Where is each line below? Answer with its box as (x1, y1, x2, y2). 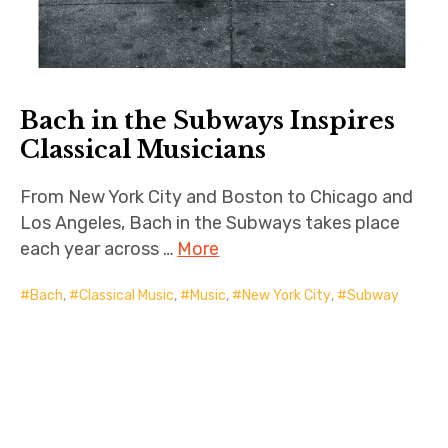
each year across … (20, 238, 178, 261)
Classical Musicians (20, 135, 267, 165)
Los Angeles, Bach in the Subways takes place (20, 212, 401, 235)
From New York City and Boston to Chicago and (20, 186, 414, 209)
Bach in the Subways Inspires (20, 106, 396, 136)
